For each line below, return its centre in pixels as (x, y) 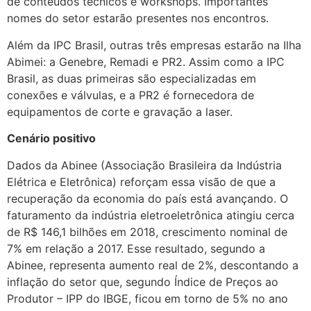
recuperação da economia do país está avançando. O (148, 198)
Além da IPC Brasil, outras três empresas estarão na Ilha (154, 45)
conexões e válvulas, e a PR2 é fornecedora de (131, 95)
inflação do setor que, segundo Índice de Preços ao (143, 281)
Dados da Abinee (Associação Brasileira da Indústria (144, 165)
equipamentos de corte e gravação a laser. (120, 111)
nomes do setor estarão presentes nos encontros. (138, 18)
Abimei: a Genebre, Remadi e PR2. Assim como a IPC (146, 61)
